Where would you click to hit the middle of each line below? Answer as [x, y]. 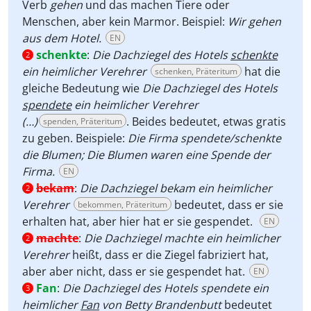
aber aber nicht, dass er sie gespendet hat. [134, 271]
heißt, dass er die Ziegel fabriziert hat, [169, 255]
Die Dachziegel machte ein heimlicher [182, 238]
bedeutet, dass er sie [227, 205]
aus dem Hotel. [62, 38]
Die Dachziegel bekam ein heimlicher [176, 188]
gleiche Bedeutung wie [82, 88]
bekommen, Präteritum [123, 204]
